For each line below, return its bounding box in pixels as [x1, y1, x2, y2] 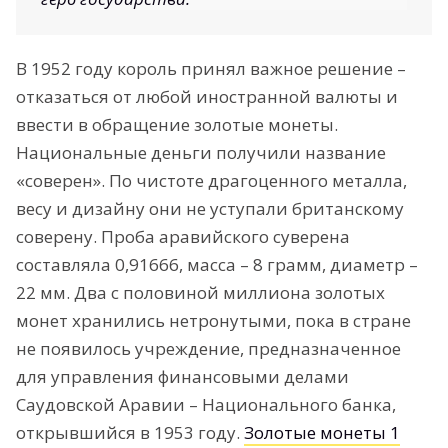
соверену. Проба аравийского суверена [16, 224, 350, 248]
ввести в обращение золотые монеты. [16, 112, 338, 136]
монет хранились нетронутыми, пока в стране [16, 308, 411, 332]
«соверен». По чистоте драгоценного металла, [16, 168, 407, 192]
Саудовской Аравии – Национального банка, [16, 392, 396, 416]
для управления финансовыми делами [16, 364, 349, 388]
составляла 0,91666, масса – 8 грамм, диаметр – [16, 252, 418, 276]
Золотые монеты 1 [244, 420, 400, 444]
